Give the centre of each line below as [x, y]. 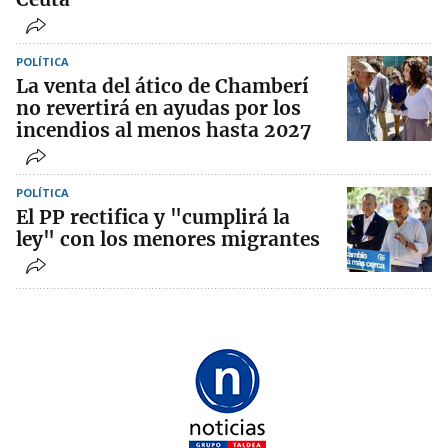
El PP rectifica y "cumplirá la [153, 216]
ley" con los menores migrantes [168, 238]
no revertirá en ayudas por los [158, 107]
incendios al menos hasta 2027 [163, 129]
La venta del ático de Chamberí [162, 85]
